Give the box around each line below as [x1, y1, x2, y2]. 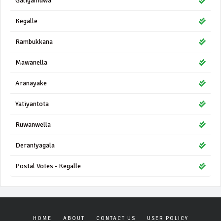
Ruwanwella [15, 120, 51, 129]
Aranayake [15, 79, 47, 87]
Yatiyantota [15, 100, 49, 108]
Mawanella [15, 58, 47, 67]
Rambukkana [15, 37, 53, 46]
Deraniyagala [15, 141, 55, 149]
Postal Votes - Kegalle [15, 162, 81, 170]
